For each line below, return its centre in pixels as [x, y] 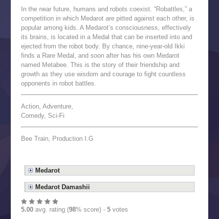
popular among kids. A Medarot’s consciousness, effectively [106, 28]
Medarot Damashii [63, 187]
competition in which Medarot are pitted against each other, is [108, 19]
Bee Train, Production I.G [57, 139]
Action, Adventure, [47, 107]
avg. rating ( [51, 210]
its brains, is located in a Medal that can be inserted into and [106, 37]
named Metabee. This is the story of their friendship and [100, 65]
